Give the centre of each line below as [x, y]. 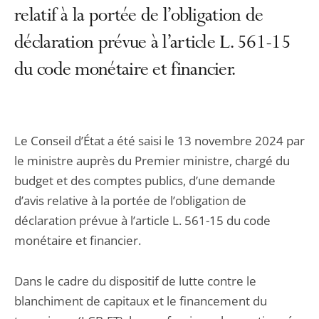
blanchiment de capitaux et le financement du [141, 301]
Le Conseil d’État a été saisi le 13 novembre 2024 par [159, 141]
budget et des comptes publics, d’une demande [145, 181]
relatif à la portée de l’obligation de [139, 17]
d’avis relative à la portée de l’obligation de [130, 200]
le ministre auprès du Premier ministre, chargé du [152, 161]
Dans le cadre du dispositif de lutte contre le [135, 281]
